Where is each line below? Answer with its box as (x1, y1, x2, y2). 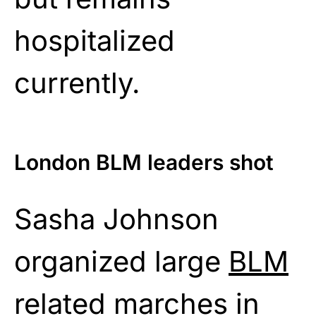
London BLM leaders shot (14, 149, 274, 175)
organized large (14, 243, 229, 279)
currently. (14, 65, 140, 100)
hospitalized (14, 23, 175, 58)
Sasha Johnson (14, 201, 219, 236)
